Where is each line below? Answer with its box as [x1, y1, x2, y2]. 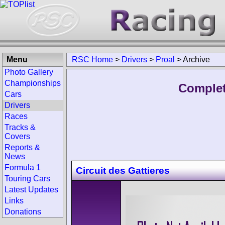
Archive [183, 55, 210, 64]
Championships [5, 79, 61, 87]
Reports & [5, 143, 40, 152]
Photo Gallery [5, 68, 53, 76]
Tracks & [5, 123, 36, 132]
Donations [5, 207, 41, 216]
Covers [5, 132, 30, 141]
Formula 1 [5, 163, 41, 172]
